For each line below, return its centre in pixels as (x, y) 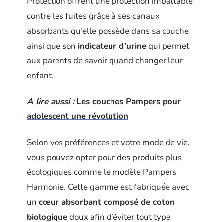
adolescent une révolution (78, 116)
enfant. (40, 75)
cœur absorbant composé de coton (107, 202)
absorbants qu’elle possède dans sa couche (108, 31)
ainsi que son (52, 46)
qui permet (168, 46)
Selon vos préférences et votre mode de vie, (108, 142)
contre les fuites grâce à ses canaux (93, 16)
